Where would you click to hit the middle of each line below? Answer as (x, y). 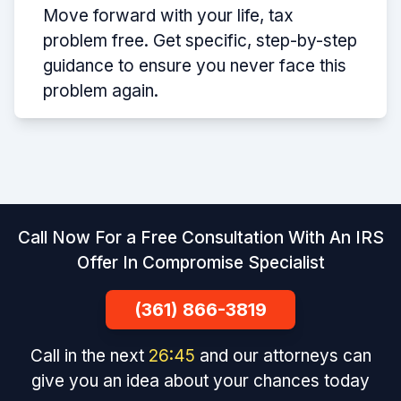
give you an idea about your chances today (200, 380)
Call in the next (88, 355)
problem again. (101, 90)
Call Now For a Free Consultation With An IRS (200, 237)
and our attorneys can (286, 355)
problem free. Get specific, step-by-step (200, 40)
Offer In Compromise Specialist (200, 262)
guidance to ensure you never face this (195, 65)
